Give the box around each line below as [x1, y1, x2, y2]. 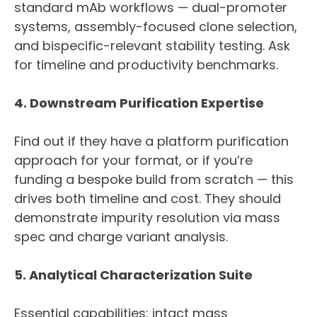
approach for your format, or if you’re [14, 151, 253, 170]
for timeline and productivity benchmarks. [14, 56, 278, 74]
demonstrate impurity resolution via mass [14, 209, 280, 227]
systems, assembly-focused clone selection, [14, 18, 297, 36]
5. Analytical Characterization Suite [14, 266, 253, 284]
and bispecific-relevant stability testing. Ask [14, 37, 290, 55]
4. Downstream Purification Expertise [14, 94, 264, 113]
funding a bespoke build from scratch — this [14, 171, 294, 189]
